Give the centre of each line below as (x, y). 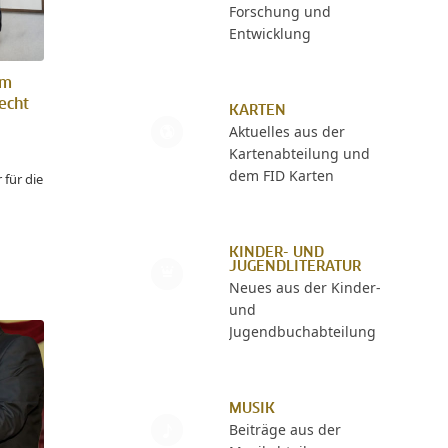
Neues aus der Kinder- (304, 287)
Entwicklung (269, 33)
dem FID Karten (281, 175)
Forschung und (279, 11)
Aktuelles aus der (286, 131)
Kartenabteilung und (299, 153)
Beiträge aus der (284, 429)
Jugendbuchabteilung (302, 331)
